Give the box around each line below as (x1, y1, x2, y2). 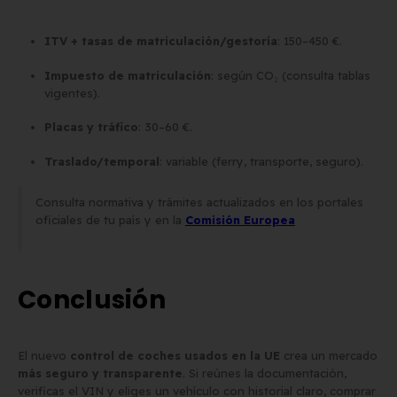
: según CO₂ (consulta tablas (210, 67, 370, 82)
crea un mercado (280, 347, 378, 362)
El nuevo (18, 347, 70, 362)
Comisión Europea (184, 212, 295, 227)
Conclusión (18, 282, 166, 317)
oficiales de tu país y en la (35, 212, 185, 227)
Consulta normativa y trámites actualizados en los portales (35, 194, 363, 209)
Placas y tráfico (43, 120, 138, 135)
